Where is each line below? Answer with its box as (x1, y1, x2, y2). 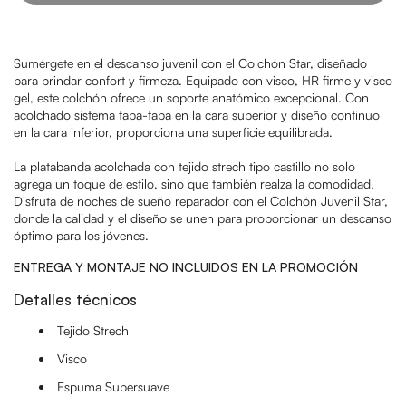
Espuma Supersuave (57, 379, 170, 394)
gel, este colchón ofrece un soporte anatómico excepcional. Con (14, 90, 369, 105)
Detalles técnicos (14, 290, 137, 309)
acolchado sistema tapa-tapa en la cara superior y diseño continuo (14, 107, 380, 122)
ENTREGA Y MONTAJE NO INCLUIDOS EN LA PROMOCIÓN (14, 259, 358, 275)
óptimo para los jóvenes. (14, 227, 149, 243)
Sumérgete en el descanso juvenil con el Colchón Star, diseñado (14, 55, 367, 71)
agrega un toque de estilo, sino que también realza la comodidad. (14, 176, 374, 191)
